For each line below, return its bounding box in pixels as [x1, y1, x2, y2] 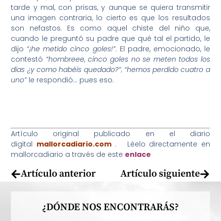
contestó [11, 54, 46, 65]
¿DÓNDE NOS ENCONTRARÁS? [42, 201, 179, 214]
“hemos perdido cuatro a [124, 65, 210, 75]
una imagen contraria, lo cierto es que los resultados [11, 13, 210, 23]
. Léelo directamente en [111, 139, 210, 149]
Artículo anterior [21, 167, 96, 180]
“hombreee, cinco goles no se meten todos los [45, 54, 210, 65]
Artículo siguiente [120, 167, 200, 180]
